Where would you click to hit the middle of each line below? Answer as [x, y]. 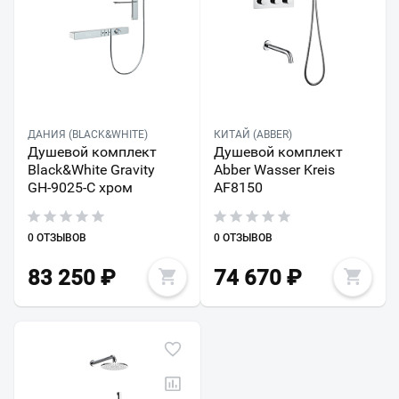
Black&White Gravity [91, 170]
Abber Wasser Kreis [274, 170]
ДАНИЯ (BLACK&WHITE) [88, 135]
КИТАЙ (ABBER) [252, 135]
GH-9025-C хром [80, 188]
